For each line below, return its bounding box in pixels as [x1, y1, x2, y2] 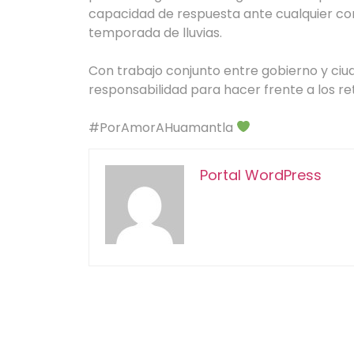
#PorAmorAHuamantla [88, 118, 236, 137]
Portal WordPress [200, 165, 322, 186]
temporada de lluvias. [88, 23, 222, 42]
